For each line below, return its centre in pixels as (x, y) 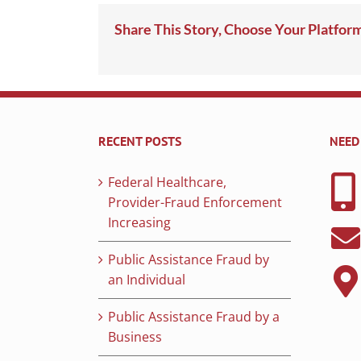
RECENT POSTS (140, 141)
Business (135, 337)
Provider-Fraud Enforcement (195, 203)
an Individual (147, 280)
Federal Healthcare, (167, 183)
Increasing (139, 223)
